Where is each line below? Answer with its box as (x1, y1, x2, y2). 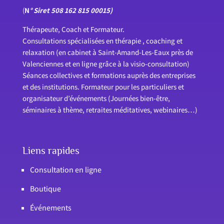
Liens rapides (22, 144, 79, 156)
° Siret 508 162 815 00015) (29, 5, 112, 15)
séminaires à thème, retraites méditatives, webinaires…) (22, 104, 197, 114)
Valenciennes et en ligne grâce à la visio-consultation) (22, 58, 189, 68)
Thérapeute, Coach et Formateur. (22, 24, 124, 34)
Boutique (29, 183, 61, 194)
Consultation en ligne (29, 164, 101, 175)
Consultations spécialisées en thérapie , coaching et (22, 35, 182, 45)
